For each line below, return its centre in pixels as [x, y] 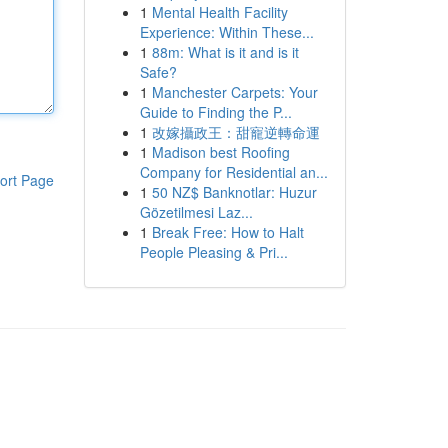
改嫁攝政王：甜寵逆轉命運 [235, 132]
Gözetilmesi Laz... [196, 212]
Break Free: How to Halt [227, 232]
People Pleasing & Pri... [213, 252]
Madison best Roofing [220, 152]
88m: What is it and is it [225, 52]
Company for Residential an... [233, 172]
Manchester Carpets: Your [234, 92]
